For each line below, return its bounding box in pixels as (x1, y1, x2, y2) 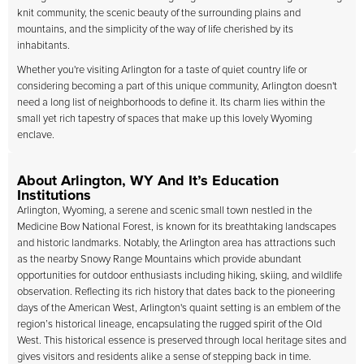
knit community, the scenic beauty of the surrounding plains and (17, 8, 301, 19)
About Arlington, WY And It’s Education (17, 174, 279, 188)
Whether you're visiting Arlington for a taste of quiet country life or (17, 65, 307, 76)
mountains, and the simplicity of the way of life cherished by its (17, 24, 293, 35)
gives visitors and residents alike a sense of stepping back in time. (17, 352, 311, 362)
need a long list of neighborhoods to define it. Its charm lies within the (17, 97, 325, 108)
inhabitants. (17, 41, 70, 51)
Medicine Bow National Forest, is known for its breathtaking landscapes (17, 222, 336, 232)
